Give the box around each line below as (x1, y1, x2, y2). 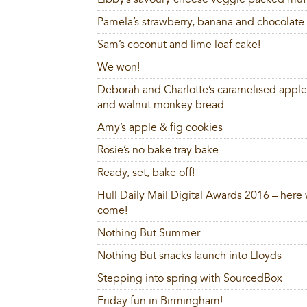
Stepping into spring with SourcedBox (97, 273, 282, 284)
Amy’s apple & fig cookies (97, 122, 223, 134)
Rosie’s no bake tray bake (97, 145, 219, 156)
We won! (97, 62, 140, 73)
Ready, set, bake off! (97, 167, 195, 179)
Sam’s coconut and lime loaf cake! (97, 39, 260, 51)
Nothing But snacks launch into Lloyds (97, 250, 282, 262)
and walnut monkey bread (97, 99, 224, 111)
